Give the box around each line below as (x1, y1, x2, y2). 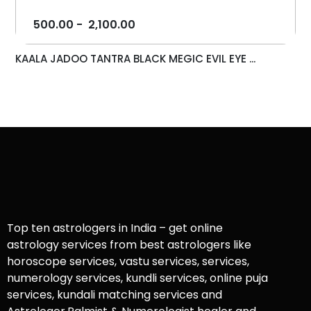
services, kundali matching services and (7, 287, 222, 303)
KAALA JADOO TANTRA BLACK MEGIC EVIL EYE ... (15, 51, 256, 67)
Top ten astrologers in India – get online (7, 220, 223, 237)
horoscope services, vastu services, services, (7, 253, 249, 270)
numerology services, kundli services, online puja (7, 270, 268, 287)
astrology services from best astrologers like (7, 237, 251, 253)
